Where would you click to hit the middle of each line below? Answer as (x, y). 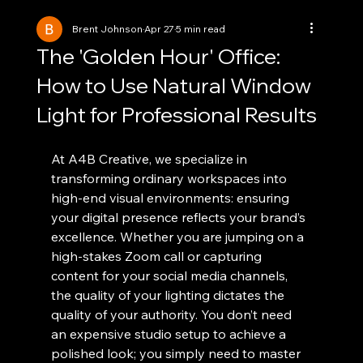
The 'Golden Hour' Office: (158, 56)
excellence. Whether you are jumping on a (179, 237)
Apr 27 (159, 29)
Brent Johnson (107, 29)
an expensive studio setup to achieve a (170, 334)
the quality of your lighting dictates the (169, 295)
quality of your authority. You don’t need (173, 314)
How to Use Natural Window (173, 85)
